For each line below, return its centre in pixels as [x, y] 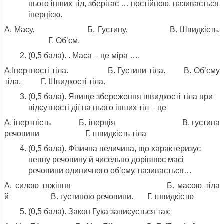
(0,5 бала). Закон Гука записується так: [100, 211]
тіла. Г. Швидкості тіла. [55, 81]
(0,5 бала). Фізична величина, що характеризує [115, 148]
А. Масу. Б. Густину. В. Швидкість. [112, 29]
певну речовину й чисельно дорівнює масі [106, 159]
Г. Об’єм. [42, 40]
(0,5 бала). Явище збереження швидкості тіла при [121, 96]
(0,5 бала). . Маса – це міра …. [84, 55]
